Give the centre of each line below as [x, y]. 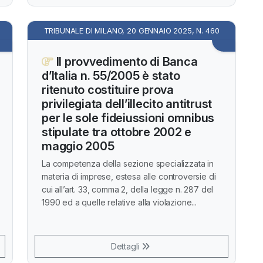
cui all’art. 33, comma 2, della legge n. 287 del [128, 189]
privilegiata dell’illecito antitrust [127, 104]
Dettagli [126, 246]
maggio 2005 [78, 146]
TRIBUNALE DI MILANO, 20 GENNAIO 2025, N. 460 [131, 31]
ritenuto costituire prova [108, 90]
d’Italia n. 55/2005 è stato [111, 76]
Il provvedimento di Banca [125, 62]
